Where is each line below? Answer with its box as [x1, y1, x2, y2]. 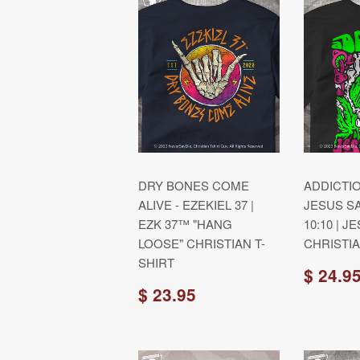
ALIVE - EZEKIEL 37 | [138, 196, 254, 213]
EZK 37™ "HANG [138, 215, 232, 232]
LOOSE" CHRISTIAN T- [138, 235, 265, 252]
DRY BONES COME [138, 177, 249, 194]
